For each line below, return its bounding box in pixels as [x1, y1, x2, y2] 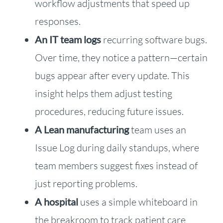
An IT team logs [34, 33, 103, 46]
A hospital [34, 196, 80, 208]
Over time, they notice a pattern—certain [34, 51, 208, 64]
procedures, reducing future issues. [34, 105, 184, 118]
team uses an [128, 123, 186, 136]
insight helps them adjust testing [34, 87, 172, 100]
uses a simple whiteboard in [80, 196, 198, 209]
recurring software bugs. [103, 33, 207, 46]
